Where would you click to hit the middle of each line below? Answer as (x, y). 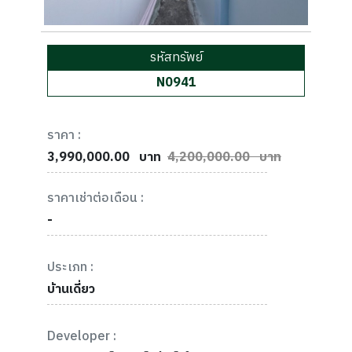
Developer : (82, 337)
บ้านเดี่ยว (71, 290)
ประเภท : (70, 268)
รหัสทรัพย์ (176, 58)
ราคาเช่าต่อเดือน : (95, 198)
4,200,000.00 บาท (224, 158)
